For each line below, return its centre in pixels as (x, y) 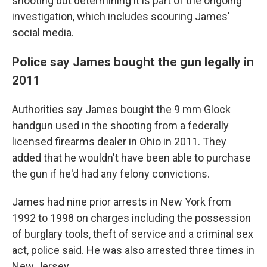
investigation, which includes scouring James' (121, 16)
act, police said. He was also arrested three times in (133, 250)
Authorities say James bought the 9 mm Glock (121, 109)
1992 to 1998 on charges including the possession (131, 218)
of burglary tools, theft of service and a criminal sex (133, 234)
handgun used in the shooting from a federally (120, 125)
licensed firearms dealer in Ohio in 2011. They (119, 141)
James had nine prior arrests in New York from (122, 201)
